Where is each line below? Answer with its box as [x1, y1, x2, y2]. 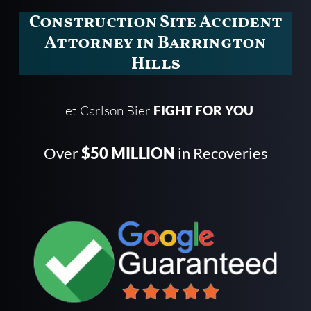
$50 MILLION [81, 144, 175, 163]
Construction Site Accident [28, 10, 283, 35]
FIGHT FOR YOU [153, 102, 253, 119]
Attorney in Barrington [44, 31, 267, 56]
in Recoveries [174, 144, 268, 163]
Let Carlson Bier [58, 102, 153, 119]
